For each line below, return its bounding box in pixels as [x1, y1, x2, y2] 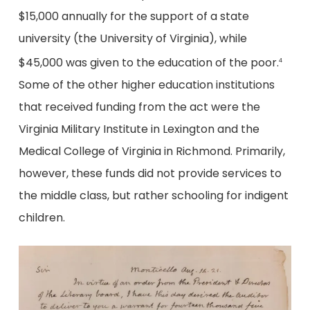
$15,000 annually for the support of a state [18, 8, 249, 24]
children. [18, 209, 65, 226]
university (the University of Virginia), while [18, 30, 247, 46]
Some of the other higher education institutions [18, 76, 275, 93]
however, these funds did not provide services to [18, 165, 282, 181]
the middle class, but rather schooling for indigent [18, 187, 289, 203]
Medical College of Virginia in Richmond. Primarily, [18, 143, 285, 159]
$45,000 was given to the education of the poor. [18, 54, 279, 71]
